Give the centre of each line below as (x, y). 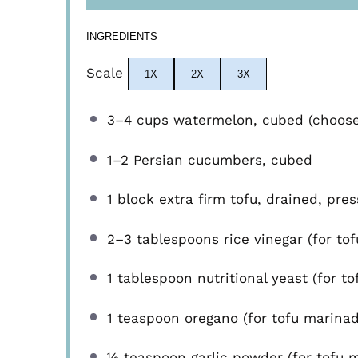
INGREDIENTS (122, 36)
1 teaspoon (143, 318)
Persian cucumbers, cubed (220, 159)
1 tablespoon (149, 278)
